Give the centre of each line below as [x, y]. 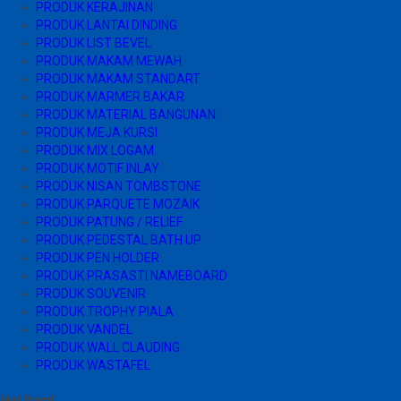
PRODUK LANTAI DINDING [107, 26]
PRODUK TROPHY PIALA [105, 312]
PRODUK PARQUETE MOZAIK [118, 205]
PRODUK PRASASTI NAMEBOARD [132, 276]
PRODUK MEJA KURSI [97, 133]
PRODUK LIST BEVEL [94, 43]
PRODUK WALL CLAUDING [108, 348]
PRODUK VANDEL [84, 330]
